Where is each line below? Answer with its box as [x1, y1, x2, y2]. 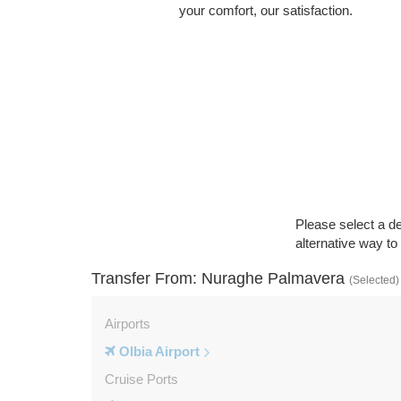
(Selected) [349, 274, 399, 286]
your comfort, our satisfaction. [178, 3, 353, 19]
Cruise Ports [105, 371, 178, 388]
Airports [105, 316, 150, 332]
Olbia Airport [115, 344, 200, 360]
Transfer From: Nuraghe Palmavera [91, 269, 349, 288]
